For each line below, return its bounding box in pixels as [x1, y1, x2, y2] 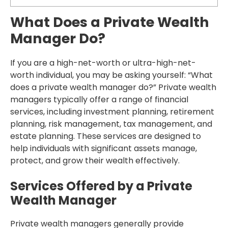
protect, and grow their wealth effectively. [10, 155, 180, 167]
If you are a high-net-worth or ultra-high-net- [10, 57, 196, 69]
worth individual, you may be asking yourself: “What [10, 69, 213, 81]
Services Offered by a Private [10, 178, 192, 195]
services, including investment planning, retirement [10, 106, 214, 118]
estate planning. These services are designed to [10, 130, 201, 142]
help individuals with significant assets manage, [10, 142, 197, 155]
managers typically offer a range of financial [10, 94, 188, 106]
